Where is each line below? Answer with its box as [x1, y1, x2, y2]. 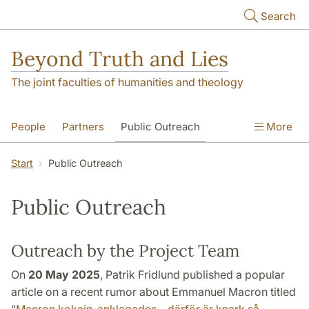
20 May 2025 [28, 268, 100, 282]
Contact [61, 150, 99, 163]
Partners [62, 120, 104, 134]
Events [11, 150, 44, 163]
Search [261, 10, 296, 23]
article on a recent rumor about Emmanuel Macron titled [11, 285, 296, 299]
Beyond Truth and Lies [11, 46, 228, 72]
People [11, 120, 46, 134]
